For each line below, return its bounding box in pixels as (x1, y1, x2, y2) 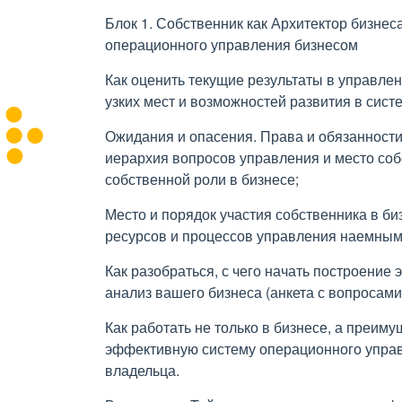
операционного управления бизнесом (105, 34, 358, 55)
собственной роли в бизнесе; (105, 169, 299, 189)
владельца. (105, 360, 183, 380)
